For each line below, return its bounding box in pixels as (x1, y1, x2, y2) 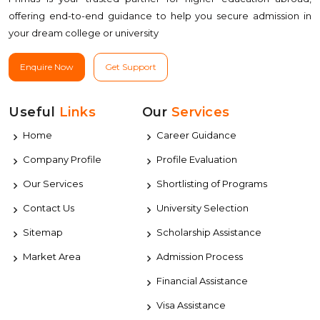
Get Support (105, 61, 156, 73)
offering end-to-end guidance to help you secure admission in (9, 10, 311, 22)
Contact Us (23, 202, 74, 214)
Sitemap (23, 226, 63, 239)
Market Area (23, 251, 81, 263)
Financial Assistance (156, 275, 248, 287)
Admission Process (156, 251, 243, 263)
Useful (9, 104, 59, 121)
